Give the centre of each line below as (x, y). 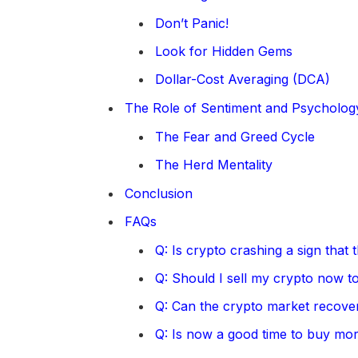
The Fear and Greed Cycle (235, 136)
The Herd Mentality (213, 164)
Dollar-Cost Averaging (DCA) (242, 79)
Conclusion (158, 193)
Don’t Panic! (191, 23)
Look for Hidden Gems (223, 51)
